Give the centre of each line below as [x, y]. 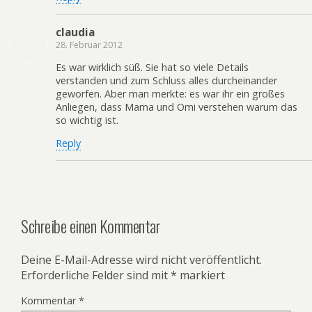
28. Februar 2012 [89, 45]
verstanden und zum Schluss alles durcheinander [166, 80]
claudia [75, 32]
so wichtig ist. [87, 120]
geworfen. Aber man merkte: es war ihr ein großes [170, 94]
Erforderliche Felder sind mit [96, 275]
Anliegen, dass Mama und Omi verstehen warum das [177, 107]
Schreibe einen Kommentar [91, 225]
